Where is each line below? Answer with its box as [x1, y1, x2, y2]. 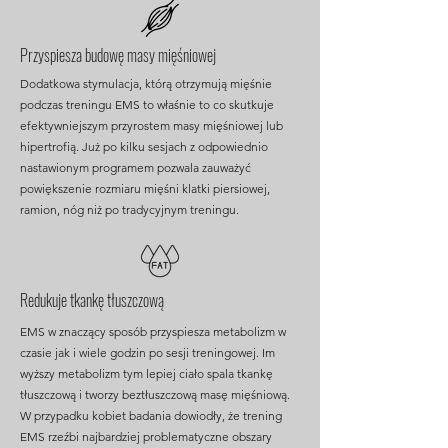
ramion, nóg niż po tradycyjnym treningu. [20, 202, 242, 217]
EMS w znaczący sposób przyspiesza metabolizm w [20, 324, 286, 339]
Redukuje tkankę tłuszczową [20, 288, 164, 312]
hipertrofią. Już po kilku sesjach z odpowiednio [20, 139, 268, 154]
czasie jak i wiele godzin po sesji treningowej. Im [20, 345, 275, 360]
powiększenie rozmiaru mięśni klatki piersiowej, [20, 181, 270, 196]
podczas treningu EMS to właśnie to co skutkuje [20, 97, 274, 112]
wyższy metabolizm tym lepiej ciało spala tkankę [20, 366, 273, 381]
